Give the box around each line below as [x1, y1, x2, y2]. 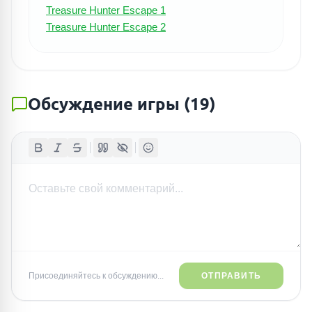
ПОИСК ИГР [101, 237, 236, 269]
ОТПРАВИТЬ [201, 271, 261, 281]
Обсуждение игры [28, 93, 180, 114]
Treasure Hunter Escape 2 [46, 21, 166, 33]
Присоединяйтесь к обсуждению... [29, 271, 164, 281]
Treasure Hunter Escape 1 [46, 4, 166, 16]
